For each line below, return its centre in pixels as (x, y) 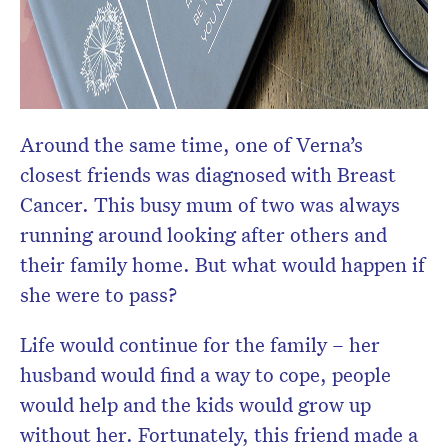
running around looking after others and (203, 234)
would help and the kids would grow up (195, 404)
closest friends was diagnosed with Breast (208, 174)
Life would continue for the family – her (200, 344)
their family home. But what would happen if (222, 264)
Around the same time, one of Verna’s (191, 144)
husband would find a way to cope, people (205, 374)
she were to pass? (98, 294)
